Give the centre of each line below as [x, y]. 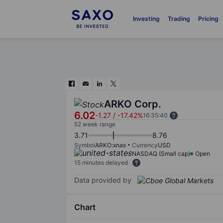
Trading [179, 19]
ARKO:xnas [111, 145]
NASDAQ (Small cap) [161, 154]
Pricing [208, 19]
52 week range [95, 124]
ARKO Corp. [133, 104]
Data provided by [103, 180]
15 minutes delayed [101, 163]
